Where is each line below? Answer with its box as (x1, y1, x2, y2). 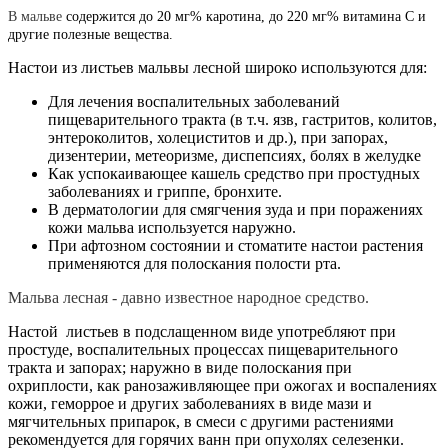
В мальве (8, 8, 66, 24)
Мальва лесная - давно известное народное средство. (8, 288, 369, 306)
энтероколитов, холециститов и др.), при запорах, (48, 128, 388, 146)
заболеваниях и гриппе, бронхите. (48, 182, 282, 200)
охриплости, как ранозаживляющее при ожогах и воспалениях (8, 376, 437, 394)
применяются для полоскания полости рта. (48, 254, 349, 272)
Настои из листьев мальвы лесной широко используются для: (8, 58, 427, 76)
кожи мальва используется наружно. (48, 218, 300, 236)
